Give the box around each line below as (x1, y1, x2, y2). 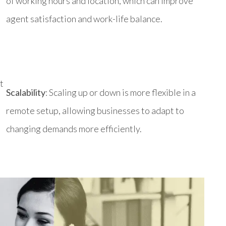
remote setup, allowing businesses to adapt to (6, 104, 184, 116)
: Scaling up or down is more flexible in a (45, 86, 196, 98)
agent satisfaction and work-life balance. (6, 13, 162, 24)
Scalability (6, 86, 45, 98)
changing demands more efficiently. (6, 123, 142, 134)
